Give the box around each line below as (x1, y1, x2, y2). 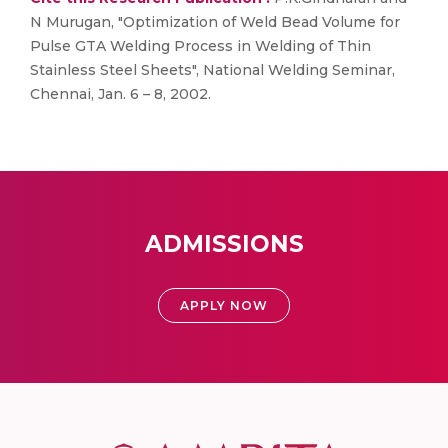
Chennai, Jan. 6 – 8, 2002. (30, 85, 211, 103)
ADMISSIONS (144, 230, 304, 258)
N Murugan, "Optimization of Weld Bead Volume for (30, 13, 400, 31)
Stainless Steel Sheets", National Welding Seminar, (30, 61, 395, 79)
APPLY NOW (180, 298, 268, 313)
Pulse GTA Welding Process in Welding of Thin (30, 37, 371, 55)
